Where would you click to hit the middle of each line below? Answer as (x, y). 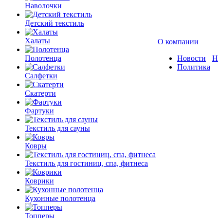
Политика (194, 67)
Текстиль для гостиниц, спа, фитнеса (86, 163)
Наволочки (43, 6)
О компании (178, 42)
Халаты (37, 41)
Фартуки (39, 111)
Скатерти (40, 93)
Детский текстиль (54, 23)
